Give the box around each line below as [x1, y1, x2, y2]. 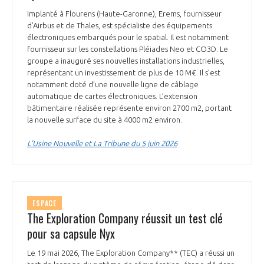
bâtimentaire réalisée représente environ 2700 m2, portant [27, 104, 232, 113]
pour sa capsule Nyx [27, 224, 115, 242]
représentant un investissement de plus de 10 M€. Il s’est [27, 68, 220, 77]
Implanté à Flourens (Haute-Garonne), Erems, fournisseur [27, 9, 222, 18]
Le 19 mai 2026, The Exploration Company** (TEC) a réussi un [27, 248, 235, 257]
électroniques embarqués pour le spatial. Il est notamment [27, 33, 229, 42]
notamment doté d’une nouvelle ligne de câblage [27, 80, 199, 89]
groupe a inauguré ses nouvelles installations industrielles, [27, 57, 225, 65]
